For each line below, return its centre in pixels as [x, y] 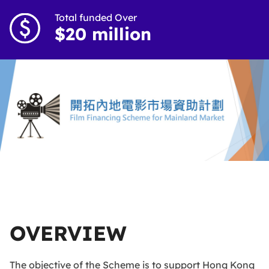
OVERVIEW [68, 233]
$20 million [103, 34]
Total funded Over [96, 17]
